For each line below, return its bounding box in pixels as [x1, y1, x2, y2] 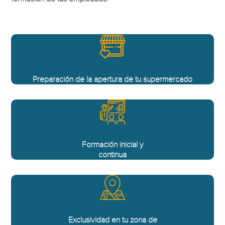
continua [98, 150, 127, 159]
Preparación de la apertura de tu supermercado [33, 74, 192, 84]
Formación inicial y [81, 140, 144, 149]
